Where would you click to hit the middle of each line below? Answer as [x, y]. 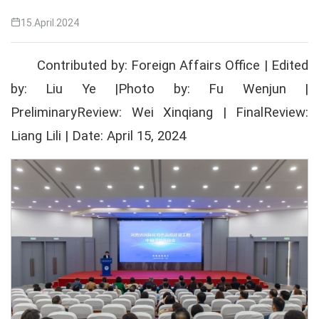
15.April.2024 [50, 23]
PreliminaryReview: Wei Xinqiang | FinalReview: [159, 113]
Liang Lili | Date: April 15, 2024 [98, 136]
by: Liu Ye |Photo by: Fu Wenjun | [159, 89]
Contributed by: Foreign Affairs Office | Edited [173, 66]
